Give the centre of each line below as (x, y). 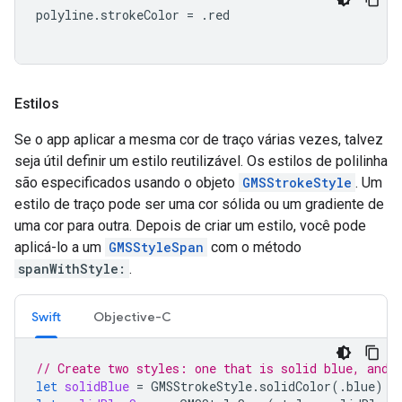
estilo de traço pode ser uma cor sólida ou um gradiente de (199, 205)
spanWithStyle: (72, 269)
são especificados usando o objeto (127, 183)
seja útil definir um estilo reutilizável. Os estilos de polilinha (201, 162)
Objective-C (132, 317)
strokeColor (140, 15)
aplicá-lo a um (60, 248)
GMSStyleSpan (156, 248)
